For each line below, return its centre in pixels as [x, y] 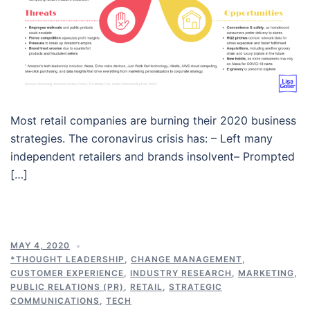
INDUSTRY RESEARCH [181, 273]
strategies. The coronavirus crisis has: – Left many [142, 139]
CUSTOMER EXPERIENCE [67, 273]
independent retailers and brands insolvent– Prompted [153, 157]
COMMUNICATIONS [55, 301]
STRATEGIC [195, 287]
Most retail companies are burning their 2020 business [153, 121]
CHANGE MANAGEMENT [186, 259]
